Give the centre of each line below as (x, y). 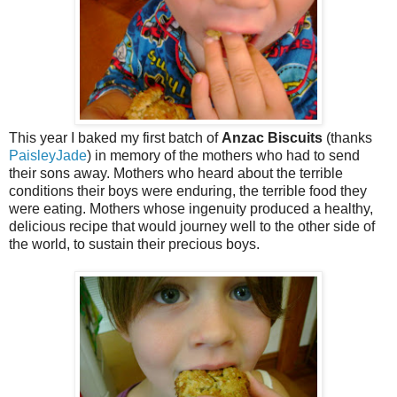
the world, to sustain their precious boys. (134, 245)
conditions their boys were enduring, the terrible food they (188, 191)
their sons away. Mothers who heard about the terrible (176, 174)
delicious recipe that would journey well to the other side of (192, 227)
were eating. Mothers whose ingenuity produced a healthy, (191, 209)
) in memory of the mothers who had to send (223, 156)
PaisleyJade (48, 156)
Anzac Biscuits (274, 138)
